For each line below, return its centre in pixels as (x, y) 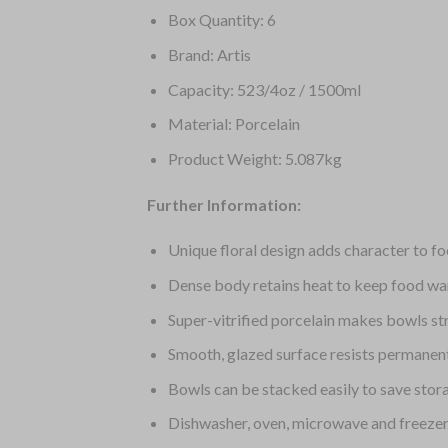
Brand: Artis (209, 55)
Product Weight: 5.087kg (254, 158)
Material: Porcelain (233, 124)
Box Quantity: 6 (221, 20)
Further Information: (224, 204)
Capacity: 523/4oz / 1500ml (264, 89)
